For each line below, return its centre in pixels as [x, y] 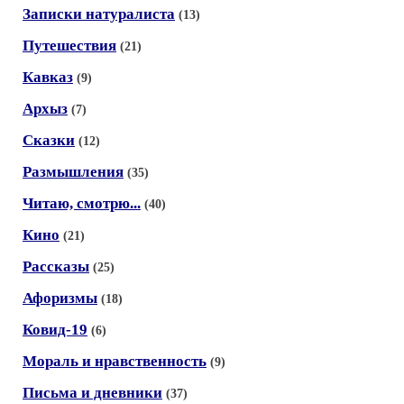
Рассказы [56, 266]
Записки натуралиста [99, 14]
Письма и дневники [92, 392]
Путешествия [69, 45]
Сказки [49, 140]
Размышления [73, 171]
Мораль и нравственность [115, 361]
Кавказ [48, 77]
